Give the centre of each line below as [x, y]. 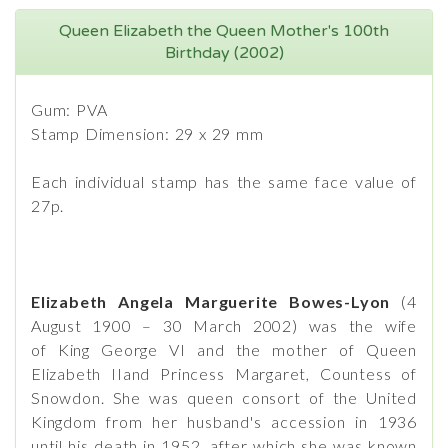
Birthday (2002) [224, 53]
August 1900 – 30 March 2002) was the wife [224, 325]
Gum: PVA [69, 109]
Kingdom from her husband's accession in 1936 [224, 421]
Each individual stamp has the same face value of [224, 181]
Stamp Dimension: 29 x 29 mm [147, 133]
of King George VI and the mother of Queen [224, 349]
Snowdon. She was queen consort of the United [224, 397]
